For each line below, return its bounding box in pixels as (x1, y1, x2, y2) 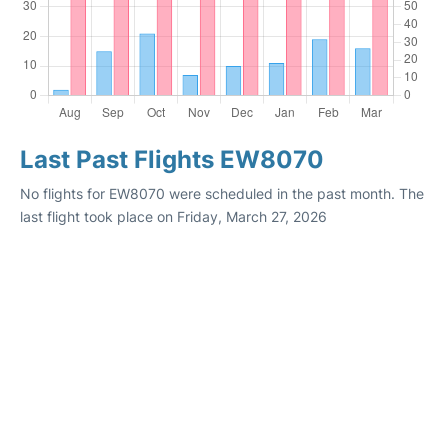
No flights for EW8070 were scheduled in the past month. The (20, 185, 424, 202)
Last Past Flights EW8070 (20, 145, 324, 174)
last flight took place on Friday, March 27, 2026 (20, 208, 327, 225)
